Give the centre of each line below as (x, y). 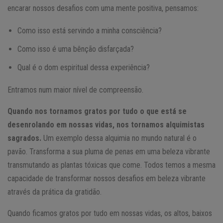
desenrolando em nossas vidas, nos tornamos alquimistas (106, 124)
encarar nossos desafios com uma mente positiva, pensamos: (103, 8)
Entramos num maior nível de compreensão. (75, 90)
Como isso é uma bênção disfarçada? (76, 49)
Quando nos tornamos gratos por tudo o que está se (97, 111)
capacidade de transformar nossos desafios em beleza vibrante (107, 178)
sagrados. (24, 138)
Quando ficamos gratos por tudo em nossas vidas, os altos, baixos (110, 213)
